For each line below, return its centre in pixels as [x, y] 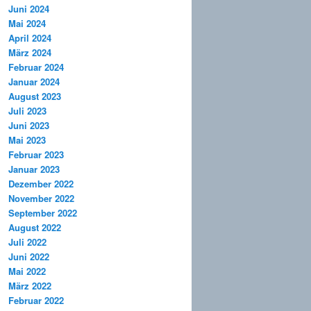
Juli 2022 [27, 242]
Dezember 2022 [41, 184]
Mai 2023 [27, 140]
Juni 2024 [29, 9]
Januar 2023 [34, 169]
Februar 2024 [36, 67]
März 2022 [30, 286]
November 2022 [41, 199]
